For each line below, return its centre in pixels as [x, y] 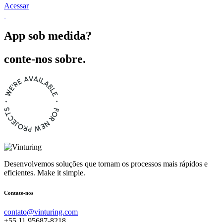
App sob [26, 35]
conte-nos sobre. [45, 59]
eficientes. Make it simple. [45, 172]
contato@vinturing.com [41, 212]
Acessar [16, 5]
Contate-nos [19, 193]
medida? [70, 35]
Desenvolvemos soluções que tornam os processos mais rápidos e [106, 164]
